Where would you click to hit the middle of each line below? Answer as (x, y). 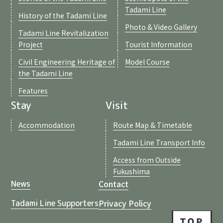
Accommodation (47, 125)
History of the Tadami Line (63, 16)
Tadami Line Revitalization (64, 33)
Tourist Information (158, 45)
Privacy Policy (125, 203)
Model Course (147, 62)
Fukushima (132, 171)
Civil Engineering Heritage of (67, 62)
